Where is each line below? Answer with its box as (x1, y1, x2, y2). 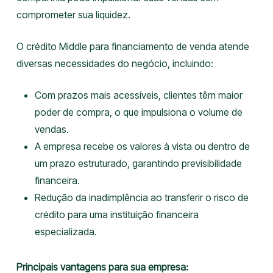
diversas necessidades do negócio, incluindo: (16, 57, 213, 69)
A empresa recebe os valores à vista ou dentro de (34, 140, 250, 152)
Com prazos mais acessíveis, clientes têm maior (34, 89, 243, 101)
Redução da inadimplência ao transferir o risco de (34, 191, 249, 204)
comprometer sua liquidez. (16, 9, 130, 21)
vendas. (34, 123, 69, 135)
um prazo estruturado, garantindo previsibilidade (34, 157, 242, 169)
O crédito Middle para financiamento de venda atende (16, 40, 249, 52)
